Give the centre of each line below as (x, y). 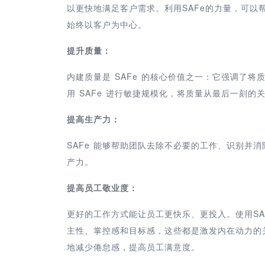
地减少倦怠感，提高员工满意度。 (133, 246)
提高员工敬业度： (102, 187)
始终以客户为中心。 (107, 24)
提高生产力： (93, 119)
